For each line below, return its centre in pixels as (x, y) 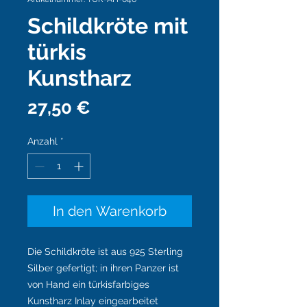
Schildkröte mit (108, 26)
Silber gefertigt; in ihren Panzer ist (103, 268)
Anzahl (42, 142)
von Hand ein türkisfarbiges (88, 285)
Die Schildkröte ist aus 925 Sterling (105, 252)
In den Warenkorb (110, 211)
